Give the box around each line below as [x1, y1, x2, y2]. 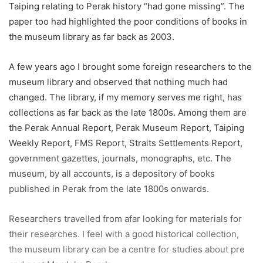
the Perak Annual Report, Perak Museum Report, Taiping [9, 122, 244, 133]
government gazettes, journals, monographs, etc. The [9, 152, 231, 164]
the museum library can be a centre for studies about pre [9, 243, 245, 255]
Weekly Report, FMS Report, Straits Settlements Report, [9, 137, 242, 149]
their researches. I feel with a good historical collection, [9, 228, 239, 240]
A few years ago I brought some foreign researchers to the [9, 60, 252, 72]
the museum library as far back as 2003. [9, 31, 174, 42]
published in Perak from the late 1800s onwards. [9, 183, 209, 194]
